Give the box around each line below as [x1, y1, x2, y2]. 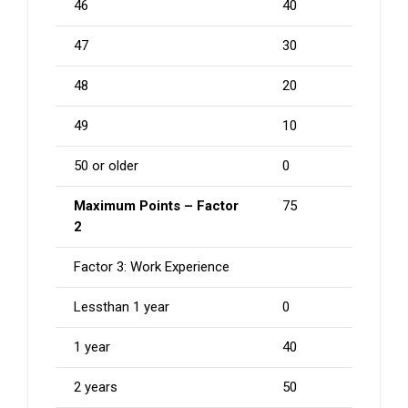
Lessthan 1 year [74, 299, 169, 316]
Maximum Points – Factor [74, 198, 239, 215]
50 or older [74, 158, 138, 175]
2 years [74, 379, 117, 396]
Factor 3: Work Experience [74, 259, 229, 276]
